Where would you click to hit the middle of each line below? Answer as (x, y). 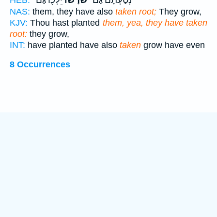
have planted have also (72, 45)
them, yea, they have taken (155, 23)
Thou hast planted (65, 23)
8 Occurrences (40, 65)
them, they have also (73, 11)
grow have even (173, 45)
